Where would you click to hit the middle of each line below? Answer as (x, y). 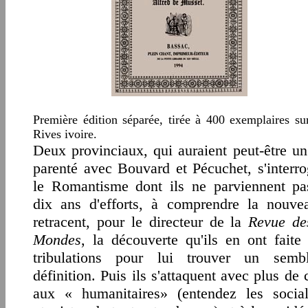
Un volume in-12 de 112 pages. (177, 134)
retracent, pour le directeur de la (141, 222)
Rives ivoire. (65, 134)
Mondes (57, 240)
